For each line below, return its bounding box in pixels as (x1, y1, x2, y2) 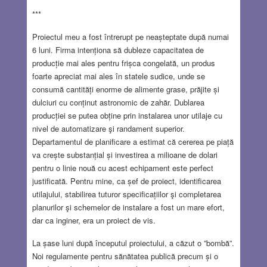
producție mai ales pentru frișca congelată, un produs (32, 57, 215, 69)
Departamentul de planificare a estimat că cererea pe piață (32, 135, 234, 147)
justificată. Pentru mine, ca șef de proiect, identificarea (32, 175, 221, 187)
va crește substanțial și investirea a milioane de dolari (32, 148, 218, 160)
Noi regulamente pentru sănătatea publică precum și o (32, 250, 218, 262)
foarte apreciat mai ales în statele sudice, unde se (32, 70, 205, 82)
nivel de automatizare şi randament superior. (32, 122, 185, 134)
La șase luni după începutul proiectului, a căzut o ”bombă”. (32, 237, 234, 249)
